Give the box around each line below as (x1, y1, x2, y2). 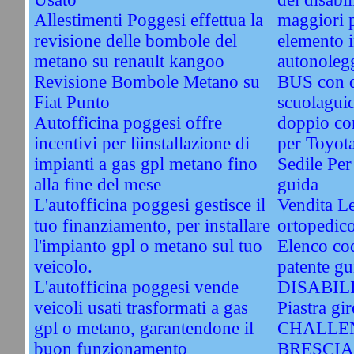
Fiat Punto (33, 92, 110, 112)
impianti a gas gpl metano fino (33, 154, 258, 174)
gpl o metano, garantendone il (33, 318, 254, 338)
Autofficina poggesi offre (33, 113, 222, 133)
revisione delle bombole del (33, 31, 237, 51)
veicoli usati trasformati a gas (33, 298, 248, 318)
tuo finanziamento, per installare (33, 216, 270, 235)
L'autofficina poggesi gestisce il (33, 195, 265, 215)
